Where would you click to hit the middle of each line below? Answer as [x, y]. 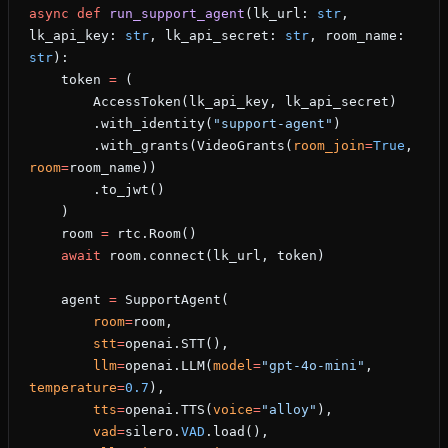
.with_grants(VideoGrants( [193, 146]
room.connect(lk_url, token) [213, 256]
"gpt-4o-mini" [313, 366]
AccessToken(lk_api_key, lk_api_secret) [245, 102]
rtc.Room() [153, 234]
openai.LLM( [169, 366]
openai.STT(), [177, 344]
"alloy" [289, 410]
